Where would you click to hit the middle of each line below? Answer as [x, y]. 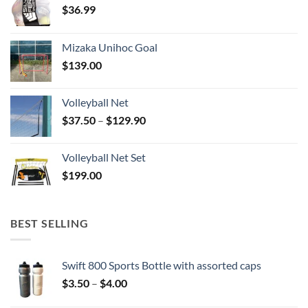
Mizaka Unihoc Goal [110, 47]
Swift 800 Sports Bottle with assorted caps [162, 265]
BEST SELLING [49, 223]
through [164, 162]
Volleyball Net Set [104, 157]
